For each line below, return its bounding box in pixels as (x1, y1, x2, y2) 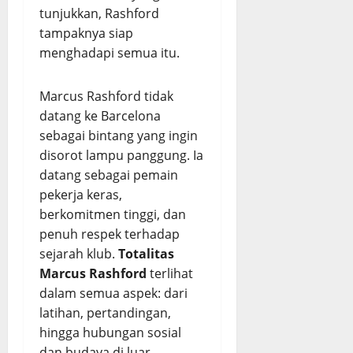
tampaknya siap (39, 24, 133, 42)
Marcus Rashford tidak (39, 87, 173, 105)
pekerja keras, (39, 186, 122, 203)
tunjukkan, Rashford (39, 5, 159, 22)
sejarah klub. (39, 245, 118, 262)
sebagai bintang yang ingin (39, 127, 198, 144)
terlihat (147, 265, 193, 282)
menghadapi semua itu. (39, 44, 180, 61)
